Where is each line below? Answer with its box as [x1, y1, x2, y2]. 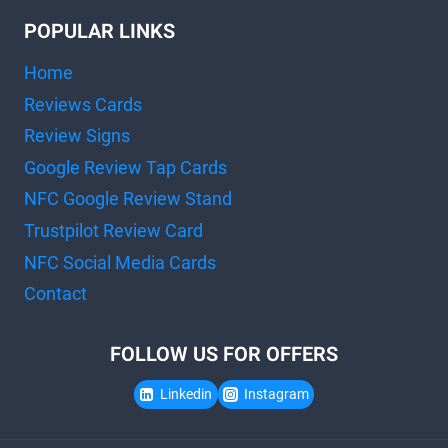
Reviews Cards [24, 93, 142, 115]
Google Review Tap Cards [24, 156, 227, 178]
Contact [24, 283, 87, 305]
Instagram [243, 385, 309, 403]
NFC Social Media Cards [24, 251, 216, 273]
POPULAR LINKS [24, 17, 175, 47]
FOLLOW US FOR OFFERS [110, 339, 338, 369]
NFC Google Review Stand [24, 188, 232, 210]
